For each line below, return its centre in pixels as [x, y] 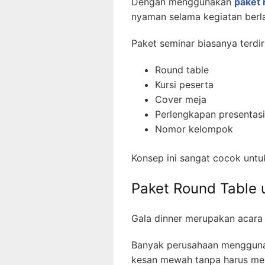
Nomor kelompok [194, 129]
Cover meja [181, 99]
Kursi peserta [184, 84]
